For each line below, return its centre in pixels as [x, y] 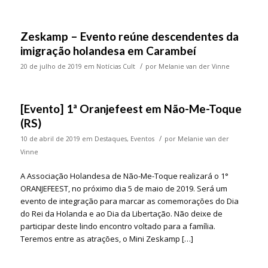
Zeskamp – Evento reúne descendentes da [129, 36]
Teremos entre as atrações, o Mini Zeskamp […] [106, 239]
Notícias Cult [115, 67]
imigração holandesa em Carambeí [108, 51]
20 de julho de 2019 [51, 67]
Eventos [142, 139]
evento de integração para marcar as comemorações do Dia [129, 201]
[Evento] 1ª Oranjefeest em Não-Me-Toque [131, 109]
